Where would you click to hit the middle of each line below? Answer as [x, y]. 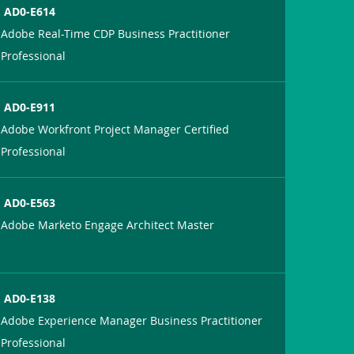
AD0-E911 [30, 107]
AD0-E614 [30, 11]
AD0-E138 [30, 298]
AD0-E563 [30, 202]
